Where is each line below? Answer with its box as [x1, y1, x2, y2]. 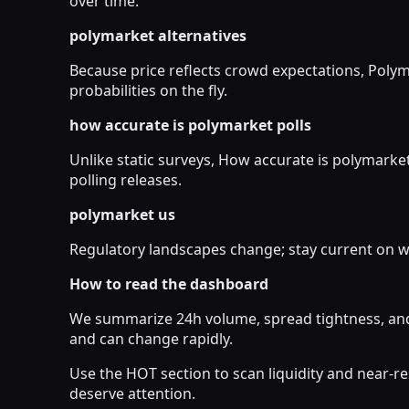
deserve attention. [69, 383, 195, 404]
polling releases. [69, 169, 182, 190]
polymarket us [69, 204, 175, 225]
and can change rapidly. [69, 328, 233, 349]
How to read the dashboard [69, 273, 268, 294]
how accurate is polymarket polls [69, 114, 311, 135]
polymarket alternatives [69, 25, 246, 46]
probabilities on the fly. [69, 79, 227, 100]
